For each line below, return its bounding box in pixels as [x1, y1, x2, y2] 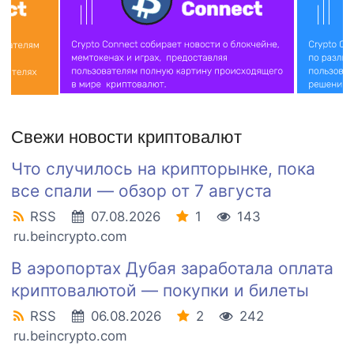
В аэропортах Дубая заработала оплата [11, 258, 333, 278]
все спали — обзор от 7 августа [11, 180, 272, 201]
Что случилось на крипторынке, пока [11, 158, 315, 179]
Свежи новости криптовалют [11, 126, 242, 147]
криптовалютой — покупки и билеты [11, 280, 309, 300]
